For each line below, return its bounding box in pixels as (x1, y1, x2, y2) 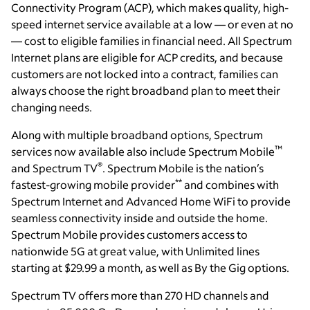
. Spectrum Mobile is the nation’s (102, 161, 264, 176)
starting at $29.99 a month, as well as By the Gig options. (11, 260, 289, 275)
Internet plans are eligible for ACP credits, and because (11, 50, 283, 65)
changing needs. (11, 100, 92, 115)
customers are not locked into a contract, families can (11, 66, 278, 82)
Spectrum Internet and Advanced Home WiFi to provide (11, 194, 291, 209)
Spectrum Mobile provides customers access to (11, 227, 248, 242)
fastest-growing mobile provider (11, 177, 175, 192)
